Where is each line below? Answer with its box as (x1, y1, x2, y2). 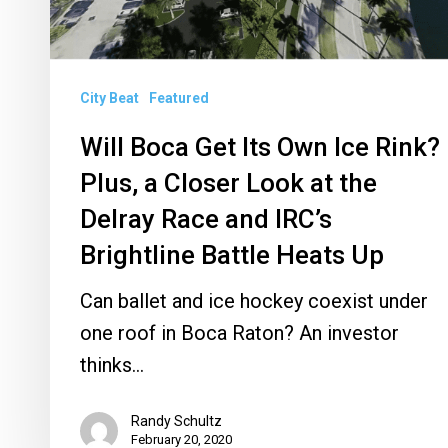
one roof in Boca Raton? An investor (80, 320, 399, 345)
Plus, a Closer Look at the (80, 167, 377, 198)
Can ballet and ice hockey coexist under (80, 288, 428, 313)
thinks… (80, 352, 144, 377)
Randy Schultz (131, 412, 222, 429)
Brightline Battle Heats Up (80, 239, 384, 270)
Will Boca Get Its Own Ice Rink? (80, 131, 440, 162)
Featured (149, 89, 209, 106)
